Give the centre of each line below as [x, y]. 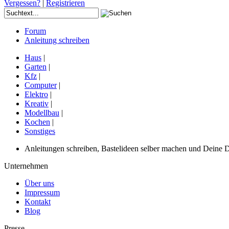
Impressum [42, 193]
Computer [41, 85]
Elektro [36, 95]
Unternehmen [26, 166]
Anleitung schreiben [57, 40]
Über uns [39, 184]
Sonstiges [40, 131]
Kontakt [38, 202]
